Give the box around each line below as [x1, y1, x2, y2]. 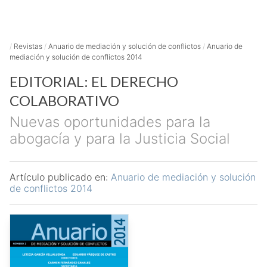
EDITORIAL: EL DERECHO [10, 73, 178, 90]
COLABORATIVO [10, 92, 119, 109]
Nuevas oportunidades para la [10, 113, 210, 131]
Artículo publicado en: [10, 171, 111, 183]
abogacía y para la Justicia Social [10, 130, 230, 147]
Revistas [14, 42, 42, 51]
